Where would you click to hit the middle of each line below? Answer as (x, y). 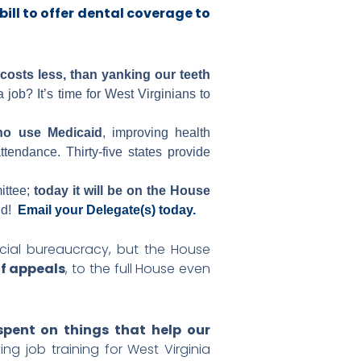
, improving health (156, 133)
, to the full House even (138, 269)
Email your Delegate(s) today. (105, 210)
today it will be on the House (122, 191)
